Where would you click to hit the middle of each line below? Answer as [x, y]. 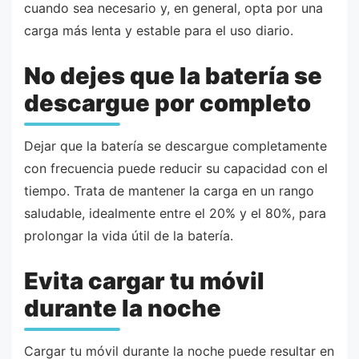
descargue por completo [167, 103]
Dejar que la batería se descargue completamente [175, 146]
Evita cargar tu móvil [144, 280]
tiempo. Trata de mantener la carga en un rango [169, 191]
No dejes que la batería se [173, 76]
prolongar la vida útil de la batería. [129, 236]
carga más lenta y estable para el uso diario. [159, 31]
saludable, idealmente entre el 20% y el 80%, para [175, 214]
